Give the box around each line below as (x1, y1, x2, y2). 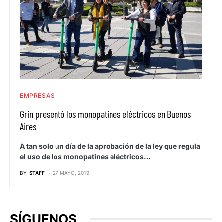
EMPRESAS (20, 92, 55, 100)
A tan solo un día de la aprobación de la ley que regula (20, 142, 200, 151)
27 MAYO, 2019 (53, 170, 89, 176)
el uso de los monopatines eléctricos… (20, 152, 151, 161)
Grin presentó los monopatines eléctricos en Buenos (20, 108, 191, 120)
